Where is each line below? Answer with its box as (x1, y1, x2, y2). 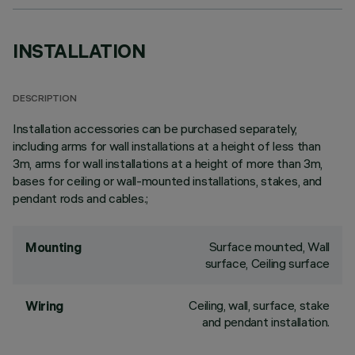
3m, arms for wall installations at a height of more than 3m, (13, 155, 323, 171)
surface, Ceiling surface (204, 255, 330, 271)
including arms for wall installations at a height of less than (13, 138, 321, 154)
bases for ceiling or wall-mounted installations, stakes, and (13, 173, 323, 189)
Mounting (25, 239, 82, 255)
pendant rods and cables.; (13, 190, 149, 206)
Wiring (25, 298, 64, 314)
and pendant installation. (202, 314, 330, 330)
